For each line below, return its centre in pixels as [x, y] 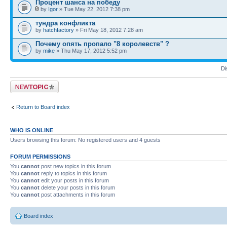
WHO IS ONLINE [32, 130]
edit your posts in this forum [74, 180]
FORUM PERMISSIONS [40, 157]
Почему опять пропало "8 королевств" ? [102, 44]
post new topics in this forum [75, 166]
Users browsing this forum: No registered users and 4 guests [85, 140]
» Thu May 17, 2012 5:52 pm [91, 51]
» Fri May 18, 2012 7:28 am [108, 30]
